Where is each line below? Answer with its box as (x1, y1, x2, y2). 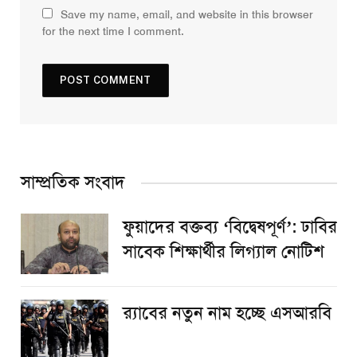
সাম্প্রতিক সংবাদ (21, 171, 125, 194)
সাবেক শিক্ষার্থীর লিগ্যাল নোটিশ (123, 241, 324, 264)
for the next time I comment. (42, 24, 184, 39)
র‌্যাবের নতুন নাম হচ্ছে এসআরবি (123, 302, 331, 325)
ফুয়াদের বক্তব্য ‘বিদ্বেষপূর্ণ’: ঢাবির (123, 216, 337, 239)
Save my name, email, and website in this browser (61, 7, 313, 22)
